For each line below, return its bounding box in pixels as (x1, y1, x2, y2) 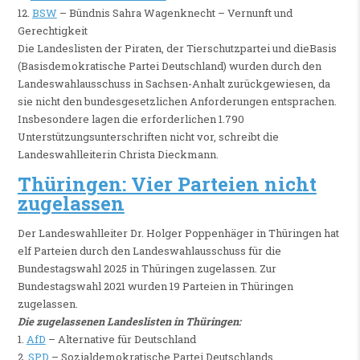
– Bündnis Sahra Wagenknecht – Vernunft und (56, 5, 292, 20)
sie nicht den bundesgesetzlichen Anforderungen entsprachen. (17, 93, 337, 108)
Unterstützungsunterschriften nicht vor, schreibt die (17, 129, 279, 144)
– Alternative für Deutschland (45, 332, 196, 347)
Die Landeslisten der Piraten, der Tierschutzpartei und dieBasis (17, 40, 337, 55)
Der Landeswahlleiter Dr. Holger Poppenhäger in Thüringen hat (17, 226, 339, 241)
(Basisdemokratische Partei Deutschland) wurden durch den (17, 58, 321, 73)
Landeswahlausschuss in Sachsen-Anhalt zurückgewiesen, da (17, 76, 330, 91)
